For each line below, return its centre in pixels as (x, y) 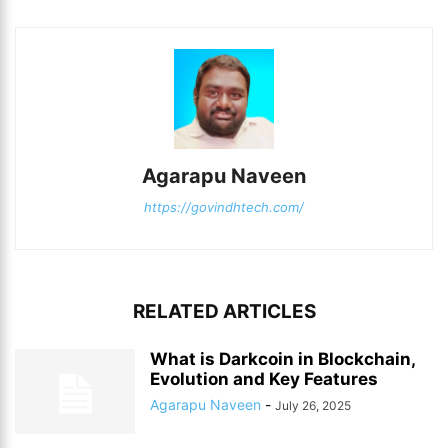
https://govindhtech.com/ (224, 207)
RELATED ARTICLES (224, 311)
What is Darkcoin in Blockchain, (282, 359)
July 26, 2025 (313, 405)
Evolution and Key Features (264, 379)
